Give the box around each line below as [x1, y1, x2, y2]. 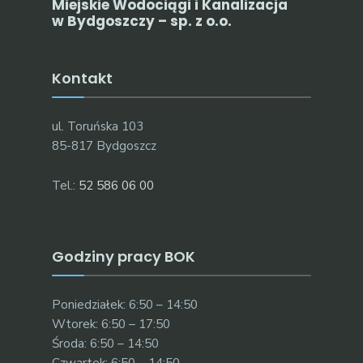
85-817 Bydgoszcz [52, 137, 156, 154]
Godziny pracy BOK [52, 246, 195, 267]
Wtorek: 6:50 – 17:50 [52, 315, 170, 332]
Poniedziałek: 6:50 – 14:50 [52, 296, 198, 313]
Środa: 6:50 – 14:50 [52, 335, 159, 352]
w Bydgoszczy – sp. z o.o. [52, 11, 232, 31]
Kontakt [52, 67, 113, 88]
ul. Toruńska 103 [52, 117, 143, 135]
